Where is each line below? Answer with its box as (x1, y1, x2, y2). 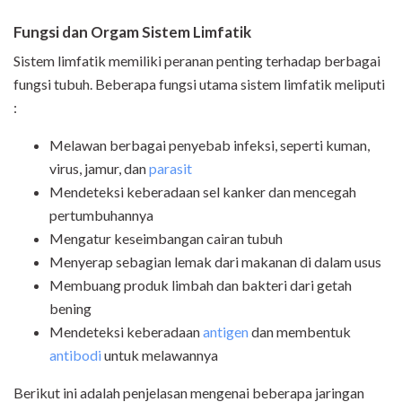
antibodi (49, 346, 101, 364)
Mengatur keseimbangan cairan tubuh (49, 230, 283, 248)
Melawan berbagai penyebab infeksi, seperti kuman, (49, 136, 370, 154)
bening (49, 300, 92, 318)
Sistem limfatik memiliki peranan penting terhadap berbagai (13, 52, 380, 70)
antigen (203, 323, 249, 341)
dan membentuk (249, 323, 351, 341)
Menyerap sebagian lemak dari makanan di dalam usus (49, 253, 381, 271)
